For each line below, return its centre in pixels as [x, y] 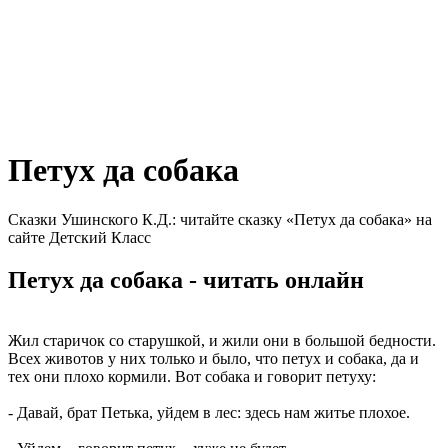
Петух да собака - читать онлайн [186, 279]
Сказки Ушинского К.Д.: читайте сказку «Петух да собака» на [220, 219]
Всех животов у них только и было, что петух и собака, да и [213, 358]
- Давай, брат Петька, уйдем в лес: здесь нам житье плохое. [209, 412]
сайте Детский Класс [79, 237]
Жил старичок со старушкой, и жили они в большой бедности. [222, 340]
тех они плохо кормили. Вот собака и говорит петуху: [192, 376]
